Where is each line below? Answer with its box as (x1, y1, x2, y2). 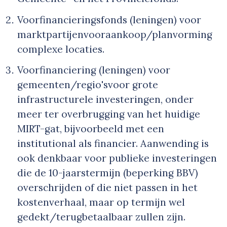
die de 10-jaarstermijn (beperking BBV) (17, 167, 198, 179)
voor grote (108, 79, 158, 91)
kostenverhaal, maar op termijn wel (17, 196, 185, 209)
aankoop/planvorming (105, 28, 212, 41)
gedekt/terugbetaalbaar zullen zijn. (17, 211, 185, 223)
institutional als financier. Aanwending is (17, 137, 209, 150)
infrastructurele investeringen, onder (17, 93, 194, 106)
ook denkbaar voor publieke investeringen (17, 152, 217, 165)
